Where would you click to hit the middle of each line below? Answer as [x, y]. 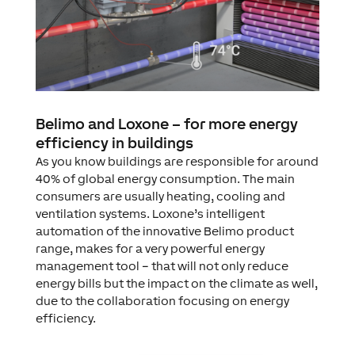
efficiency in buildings [114, 142]
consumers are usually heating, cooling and [160, 196]
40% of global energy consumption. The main [165, 178]
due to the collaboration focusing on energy [162, 300]
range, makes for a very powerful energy [150, 248]
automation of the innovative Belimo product [164, 231]
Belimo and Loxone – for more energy [166, 123]
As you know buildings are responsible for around [177, 161]
